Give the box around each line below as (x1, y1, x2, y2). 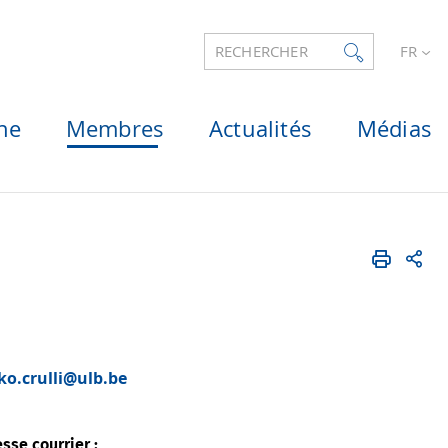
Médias (356, 113, 432, 144)
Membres (65, 113, 165, 144)
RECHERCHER (214, 42, 308, 62)
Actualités (209, 113, 312, 144)
